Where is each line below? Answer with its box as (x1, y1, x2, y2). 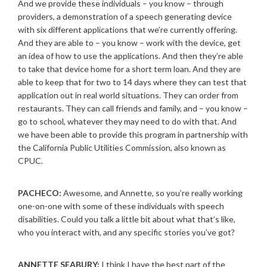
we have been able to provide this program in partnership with (18, 129, 248, 139)
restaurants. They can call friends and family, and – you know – (18, 103, 248, 113)
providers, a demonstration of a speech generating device (18, 11, 232, 21)
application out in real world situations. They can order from (18, 90, 238, 100)
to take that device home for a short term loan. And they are (18, 64, 241, 74)
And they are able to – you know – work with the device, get (18, 38, 241, 48)
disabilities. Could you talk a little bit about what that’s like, (18, 214, 235, 224)
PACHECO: (18, 188, 61, 198)
